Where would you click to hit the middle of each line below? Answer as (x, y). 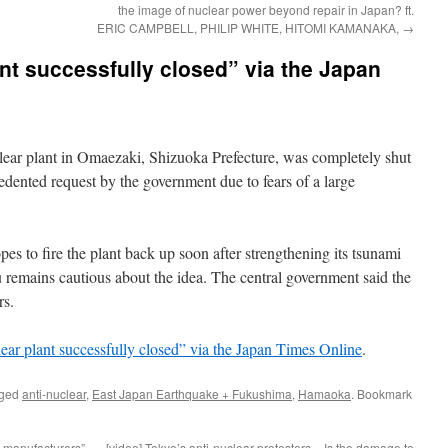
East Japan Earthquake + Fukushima (192, 393)
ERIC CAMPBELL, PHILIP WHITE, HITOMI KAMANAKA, (249, 27)
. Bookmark (381, 393)
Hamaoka (324, 393)
